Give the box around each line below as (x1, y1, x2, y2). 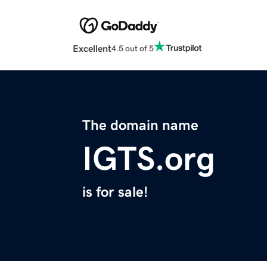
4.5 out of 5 (111, 44, 154, 52)
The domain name (82, 118, 198, 133)
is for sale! (82, 185, 148, 200)
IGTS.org (82, 142, 215, 176)
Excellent (73, 44, 111, 54)
